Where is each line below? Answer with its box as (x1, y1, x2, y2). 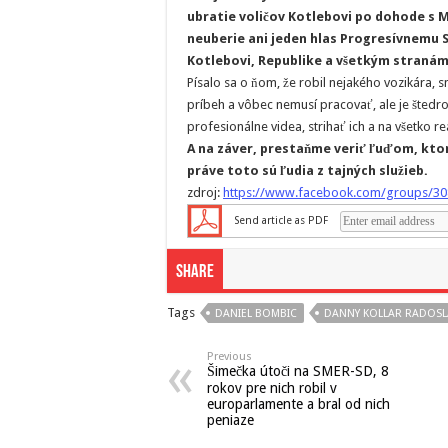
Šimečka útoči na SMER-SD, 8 (207, 363, 389, 380)
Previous (207, 350, 252, 364)
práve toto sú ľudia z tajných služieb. (187, 163, 428, 179)
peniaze (207, 412, 254, 429)
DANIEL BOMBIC (215, 307, 297, 321)
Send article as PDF (234, 214, 328, 228)
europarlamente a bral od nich (207, 396, 390, 413)
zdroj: (187, 185, 223, 201)
